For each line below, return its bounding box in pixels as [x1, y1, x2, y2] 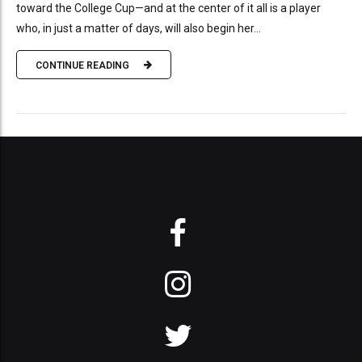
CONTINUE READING [36, 59, 129, 71]
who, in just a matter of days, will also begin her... [16, 22, 261, 36]
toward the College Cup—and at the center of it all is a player [16, 2, 321, 15]
